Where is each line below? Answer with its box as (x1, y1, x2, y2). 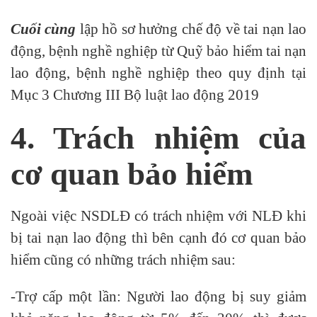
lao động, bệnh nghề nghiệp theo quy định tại (11, 64, 306, 81)
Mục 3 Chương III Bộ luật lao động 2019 (11, 86, 259, 103)
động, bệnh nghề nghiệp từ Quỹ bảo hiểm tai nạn (11, 42, 306, 59)
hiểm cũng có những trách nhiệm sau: (11, 251, 236, 268)
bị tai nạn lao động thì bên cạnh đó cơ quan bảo (11, 229, 306, 246)
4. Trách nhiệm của (11, 120, 306, 156)
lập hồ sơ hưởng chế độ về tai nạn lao (79, 21, 307, 38)
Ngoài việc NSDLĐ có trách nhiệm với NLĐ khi (11, 207, 306, 224)
